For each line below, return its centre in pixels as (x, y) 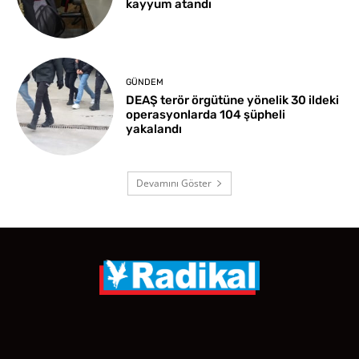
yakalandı (154, 129)
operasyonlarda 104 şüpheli (206, 114)
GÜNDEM (145, 82)
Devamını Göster (174, 184)
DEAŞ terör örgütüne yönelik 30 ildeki (233, 100)
